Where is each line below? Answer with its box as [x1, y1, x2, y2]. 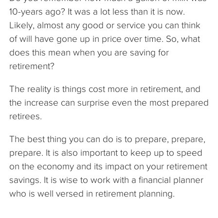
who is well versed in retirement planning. [9, 188, 177, 199]
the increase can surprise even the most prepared [9, 97, 209, 108]
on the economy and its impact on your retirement [9, 161, 207, 171]
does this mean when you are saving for [9, 47, 169, 57]
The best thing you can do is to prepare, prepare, [9, 133, 205, 144]
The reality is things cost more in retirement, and [9, 83, 200, 94]
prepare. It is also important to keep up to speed [9, 147, 202, 158]
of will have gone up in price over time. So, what [9, 33, 200, 44]
